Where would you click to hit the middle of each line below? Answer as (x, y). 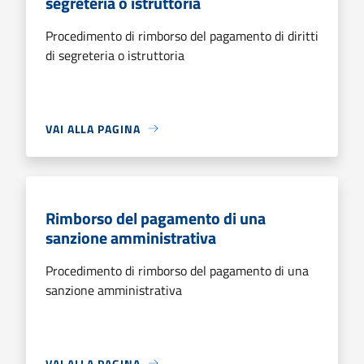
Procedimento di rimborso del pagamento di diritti (182, 35)
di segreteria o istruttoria (115, 55)
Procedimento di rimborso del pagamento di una (177, 270)
